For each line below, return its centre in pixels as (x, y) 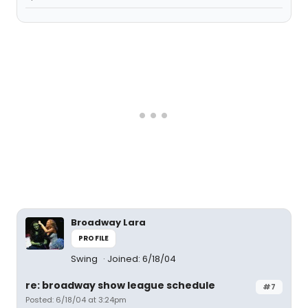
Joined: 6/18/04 (142, 259)
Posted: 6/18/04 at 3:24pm (76, 300)
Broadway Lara (108, 222)
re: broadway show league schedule (120, 285)
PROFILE (94, 238)
